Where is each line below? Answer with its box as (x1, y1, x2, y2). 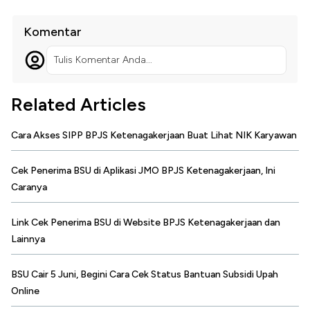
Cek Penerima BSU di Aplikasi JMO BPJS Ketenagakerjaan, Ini (11, 165, 275, 177)
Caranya (11, 181, 47, 194)
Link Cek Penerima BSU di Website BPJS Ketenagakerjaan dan (11, 217, 280, 229)
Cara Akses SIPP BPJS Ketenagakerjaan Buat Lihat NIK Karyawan (11, 129, 297, 142)
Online (11, 285, 39, 298)
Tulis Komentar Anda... (53, 54, 152, 66)
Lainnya (11, 233, 45, 246)
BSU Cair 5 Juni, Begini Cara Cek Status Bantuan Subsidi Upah (11, 268, 278, 281)
